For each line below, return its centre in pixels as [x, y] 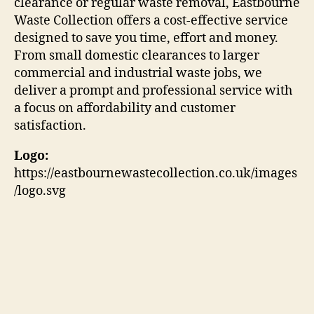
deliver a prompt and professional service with [153, 90]
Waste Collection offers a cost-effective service [151, 20]
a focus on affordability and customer [125, 108]
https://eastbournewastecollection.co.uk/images [156, 173]
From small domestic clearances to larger [137, 55]
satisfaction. [50, 125]
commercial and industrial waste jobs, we [138, 73]
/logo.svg [40, 191]
